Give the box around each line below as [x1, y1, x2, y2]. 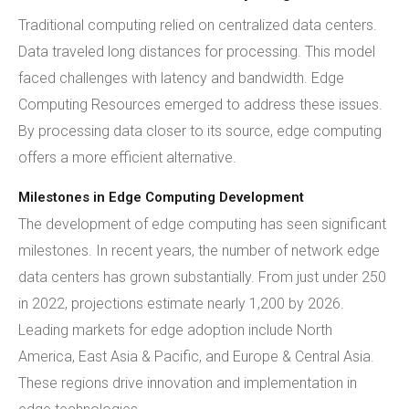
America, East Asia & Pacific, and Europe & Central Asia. [18, 348, 374, 365]
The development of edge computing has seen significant [18, 215, 386, 233]
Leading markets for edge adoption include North [18, 321, 332, 339]
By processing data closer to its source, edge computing [18, 122, 382, 140]
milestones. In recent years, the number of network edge [18, 242, 380, 259]
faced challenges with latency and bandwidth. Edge [18, 69, 344, 87]
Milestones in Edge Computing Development [18, 189, 304, 205]
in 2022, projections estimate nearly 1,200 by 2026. [18, 295, 344, 312]
